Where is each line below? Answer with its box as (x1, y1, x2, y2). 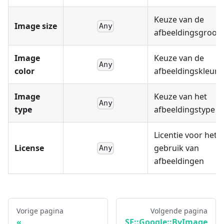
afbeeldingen (154, 155, 204, 167)
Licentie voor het (154, 129, 217, 141)
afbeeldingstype (154, 104, 215, 115)
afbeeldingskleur (154, 65, 218, 77)
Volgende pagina (150, 206, 207, 216)
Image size (14, 20, 57, 32)
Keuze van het (154, 91, 207, 102)
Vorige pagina (16, 206, 63, 216)
